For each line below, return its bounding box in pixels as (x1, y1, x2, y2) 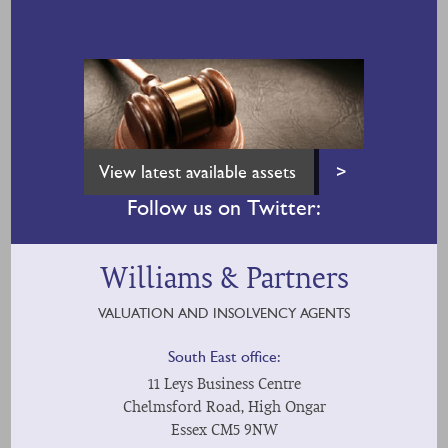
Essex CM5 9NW (170, 422, 278, 438)
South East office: (167, 347, 281, 366)
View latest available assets (99, 160, 296, 182)
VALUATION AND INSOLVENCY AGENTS (98, 305, 350, 321)
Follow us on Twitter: (127, 195, 321, 220)
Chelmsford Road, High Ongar (122, 399, 326, 415)
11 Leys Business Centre (147, 376, 301, 392)
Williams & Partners (99, 264, 349, 294)
